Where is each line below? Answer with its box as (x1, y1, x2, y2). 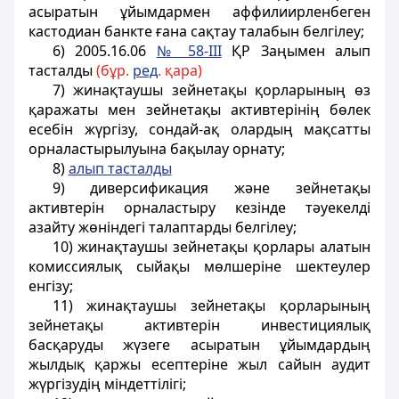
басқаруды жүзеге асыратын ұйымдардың (28, 335, 370, 354)
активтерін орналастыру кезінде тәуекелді (28, 198, 370, 217)
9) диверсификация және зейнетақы (52, 178, 370, 198)
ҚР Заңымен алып (221, 41, 371, 61)
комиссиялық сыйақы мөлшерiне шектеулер (28, 256, 370, 276)
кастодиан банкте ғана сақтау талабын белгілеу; (28, 21, 364, 41)
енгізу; (28, 276, 73, 296)
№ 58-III (156, 41, 222, 61)
